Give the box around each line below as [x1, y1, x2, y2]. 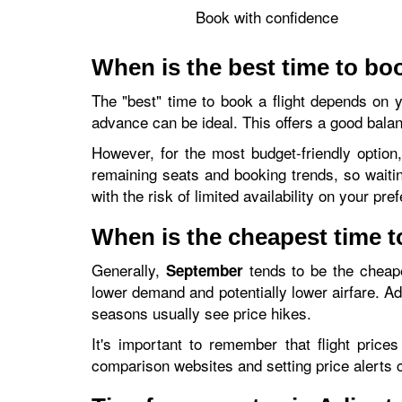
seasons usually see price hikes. [92, 301, 311, 324]
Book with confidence [195, 5, 338, 28]
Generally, [92, 258, 166, 281]
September [165, 259, 243, 281]
